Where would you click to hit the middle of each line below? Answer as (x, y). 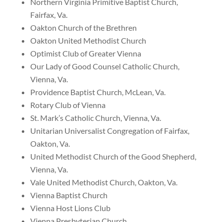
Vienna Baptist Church (69, 195)
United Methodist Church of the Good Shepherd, (113, 156)
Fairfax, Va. (49, 15)
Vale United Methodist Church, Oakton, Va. (104, 182)
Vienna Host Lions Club (70, 208)
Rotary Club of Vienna (68, 105)
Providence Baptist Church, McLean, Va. (98, 92)
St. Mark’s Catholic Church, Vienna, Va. (95, 118)
